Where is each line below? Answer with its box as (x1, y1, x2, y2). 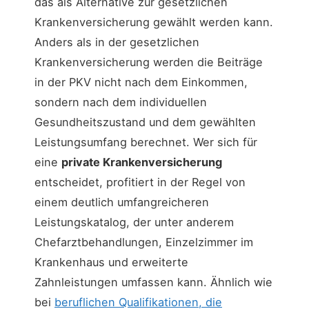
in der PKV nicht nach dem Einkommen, (34, 74, 248, 89)
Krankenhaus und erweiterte (34, 255, 188, 269)
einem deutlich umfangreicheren (34, 195, 209, 209)
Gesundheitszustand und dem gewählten (34, 114, 256, 129)
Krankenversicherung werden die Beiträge (34, 54, 263, 69)
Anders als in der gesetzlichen (34, 34, 199, 49)
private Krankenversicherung (61, 154, 222, 169)
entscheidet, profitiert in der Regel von (34, 175, 246, 189)
